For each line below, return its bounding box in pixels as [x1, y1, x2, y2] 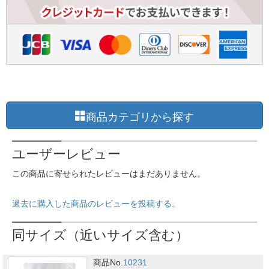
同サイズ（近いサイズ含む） [12, 228, 189, 243]
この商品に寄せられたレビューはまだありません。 [12, 169, 205, 179]
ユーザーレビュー [12, 147, 121, 162]
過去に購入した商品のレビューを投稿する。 [12, 199, 180, 209]
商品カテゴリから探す [86, 109, 194, 122]
